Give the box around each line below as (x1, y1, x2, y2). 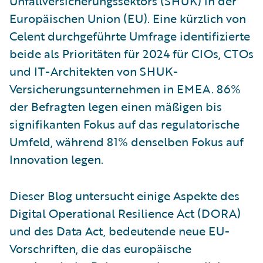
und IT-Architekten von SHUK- (9, 62, 178, 80)
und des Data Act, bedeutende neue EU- (9, 221, 230, 240)
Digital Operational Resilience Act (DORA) (9, 204, 241, 222)
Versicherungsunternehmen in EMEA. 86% (9, 79, 241, 97)
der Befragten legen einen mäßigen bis (9, 97, 222, 115)
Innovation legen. (9, 150, 103, 168)
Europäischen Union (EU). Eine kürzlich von (9, 9, 246, 27)
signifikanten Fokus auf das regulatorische (9, 114, 240, 133)
